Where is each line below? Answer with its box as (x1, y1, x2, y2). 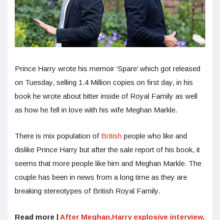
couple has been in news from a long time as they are (15, 172, 187, 181)
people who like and (122, 131, 187, 140)
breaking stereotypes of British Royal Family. (15, 186, 160, 195)
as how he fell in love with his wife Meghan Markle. (15, 105, 177, 114)
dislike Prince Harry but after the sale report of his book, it (15, 145, 200, 154)
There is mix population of (15, 131, 101, 140)
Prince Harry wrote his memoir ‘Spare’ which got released (15, 64, 200, 73)
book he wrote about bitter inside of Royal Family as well (15, 91, 197, 100)
